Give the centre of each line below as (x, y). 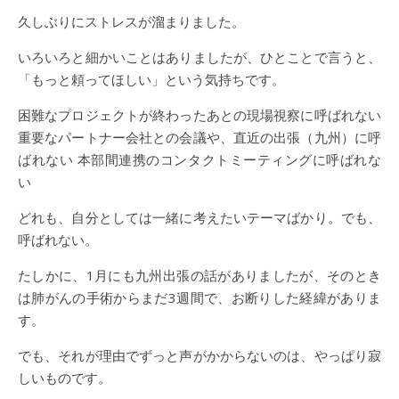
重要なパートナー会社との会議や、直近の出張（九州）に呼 (199, 137)
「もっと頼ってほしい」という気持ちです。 (151, 79)
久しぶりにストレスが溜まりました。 (131, 21)
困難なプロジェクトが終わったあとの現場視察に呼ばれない (199, 115)
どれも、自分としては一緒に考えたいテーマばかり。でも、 (199, 217)
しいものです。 (65, 378)
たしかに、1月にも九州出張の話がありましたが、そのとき (199, 275)
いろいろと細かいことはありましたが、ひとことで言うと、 (199, 57)
